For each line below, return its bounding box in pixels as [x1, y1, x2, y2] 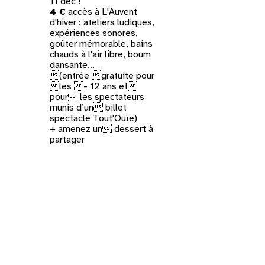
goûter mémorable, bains [50, 37, 153, 50]
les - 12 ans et [50, 80, 138, 92]
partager [50, 133, 85, 146]
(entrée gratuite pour [50, 69, 155, 82]
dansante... [50, 59, 95, 71]
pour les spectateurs [50, 91, 145, 103]
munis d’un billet [50, 101, 127, 114]
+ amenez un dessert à [50, 122, 154, 135]
